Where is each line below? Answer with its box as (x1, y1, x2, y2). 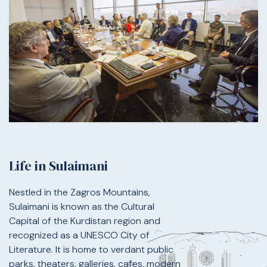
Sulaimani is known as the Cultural (9, 200, 154, 213)
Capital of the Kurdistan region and (9, 214, 160, 227)
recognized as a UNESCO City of (9, 228, 150, 241)
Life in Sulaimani (9, 156, 108, 175)
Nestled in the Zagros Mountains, (9, 185, 150, 198)
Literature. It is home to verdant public (9, 243, 173, 256)
